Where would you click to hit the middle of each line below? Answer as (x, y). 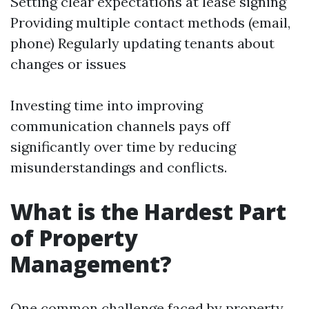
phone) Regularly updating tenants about (142, 43)
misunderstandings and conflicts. (119, 167)
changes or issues (68, 64)
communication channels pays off (120, 126)
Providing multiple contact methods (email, (150, 22)
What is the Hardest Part (148, 211)
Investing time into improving (107, 105)
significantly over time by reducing (123, 147)
